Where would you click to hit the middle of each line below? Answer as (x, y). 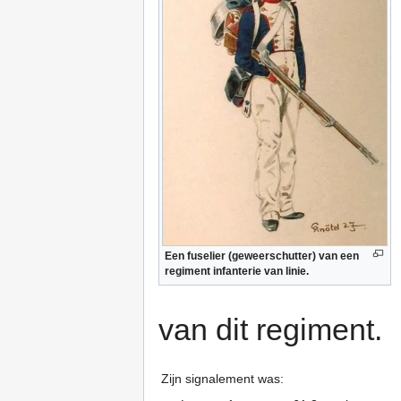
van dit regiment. (270, 330)
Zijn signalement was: (222, 379)
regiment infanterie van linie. (237, 271)
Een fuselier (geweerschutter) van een (262, 256)
